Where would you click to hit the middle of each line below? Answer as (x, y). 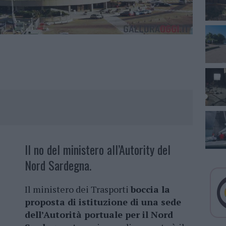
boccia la (150, 189)
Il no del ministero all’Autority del (98, 150)
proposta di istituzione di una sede (103, 202)
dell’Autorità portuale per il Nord (99, 215)
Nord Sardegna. (58, 165)
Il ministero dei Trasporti (78, 189)
